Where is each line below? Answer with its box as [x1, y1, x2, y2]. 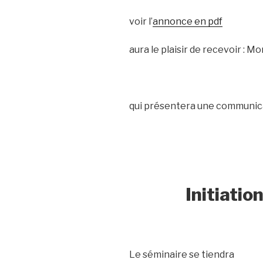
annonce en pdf [153, 15, 222, 27]
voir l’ [129, 15, 153, 27]
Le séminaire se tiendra [129, 249, 234, 260]
